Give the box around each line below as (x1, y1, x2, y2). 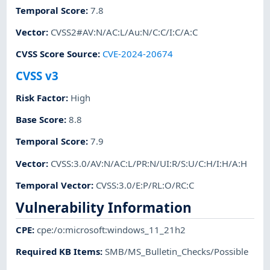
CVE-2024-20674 (102, 48, 174, 60)
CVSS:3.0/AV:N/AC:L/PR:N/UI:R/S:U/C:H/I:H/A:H (51, 157, 248, 169)
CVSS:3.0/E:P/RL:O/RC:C (96, 178, 195, 191)
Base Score (16, 113, 64, 126)
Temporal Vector (16, 178, 92, 191)
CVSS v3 (16, 67, 59, 83)
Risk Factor (16, 91, 66, 104)
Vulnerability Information (16, 198, 192, 218)
